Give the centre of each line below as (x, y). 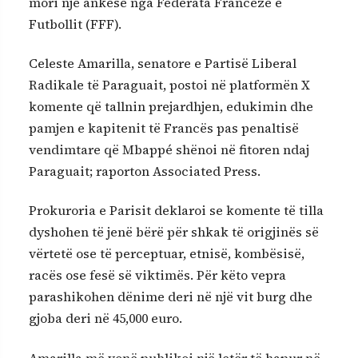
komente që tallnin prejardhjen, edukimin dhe (171, 107)
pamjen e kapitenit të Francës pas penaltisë (164, 128)
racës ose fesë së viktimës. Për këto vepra (157, 275)
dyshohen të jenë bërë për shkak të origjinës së (174, 232)
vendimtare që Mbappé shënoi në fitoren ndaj (169, 150)
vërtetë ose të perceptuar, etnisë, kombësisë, (167, 254)
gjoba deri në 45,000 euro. (105, 318)
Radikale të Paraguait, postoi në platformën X (169, 85)
